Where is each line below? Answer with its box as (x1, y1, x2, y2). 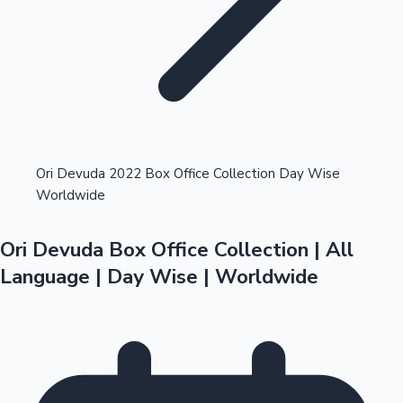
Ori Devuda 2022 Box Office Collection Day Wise (36, 165, 340, 184)
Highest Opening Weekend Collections (24, 71, 282, 90)
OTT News (24, 216, 95, 235)
